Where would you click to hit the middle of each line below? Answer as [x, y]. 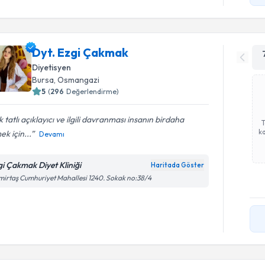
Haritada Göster [178, 165]
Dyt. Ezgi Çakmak [80, 52]
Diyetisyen [52, 67]
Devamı [52, 134]
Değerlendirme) [93, 91]
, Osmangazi [77, 80]
